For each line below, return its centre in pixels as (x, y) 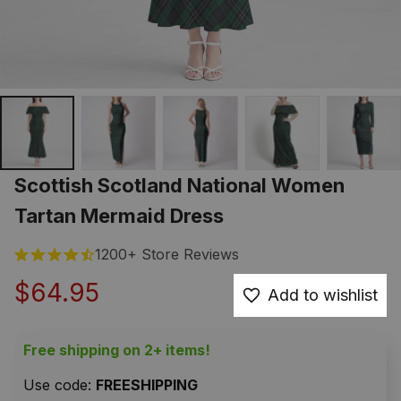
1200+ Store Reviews (167, 255)
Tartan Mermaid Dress (119, 216)
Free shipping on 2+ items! (117, 350)
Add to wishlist (323, 295)
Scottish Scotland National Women (179, 186)
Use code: (60, 385)
